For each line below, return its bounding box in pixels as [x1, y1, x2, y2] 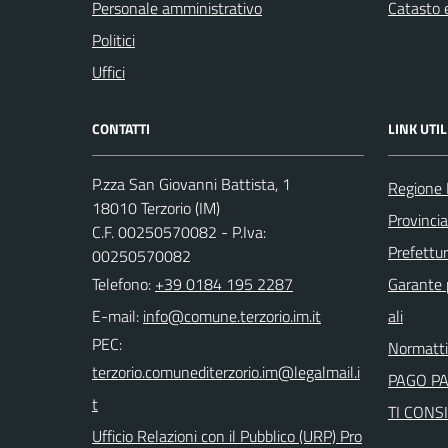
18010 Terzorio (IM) [92, 196, 220, 220]
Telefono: [92, 272, 155, 296]
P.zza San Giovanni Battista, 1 [92, 172, 291, 196]
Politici [92, 28, 135, 52]
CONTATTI [92, 118, 150, 139]
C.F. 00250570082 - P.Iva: [92, 220, 266, 244]
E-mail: [92, 304, 139, 328]
